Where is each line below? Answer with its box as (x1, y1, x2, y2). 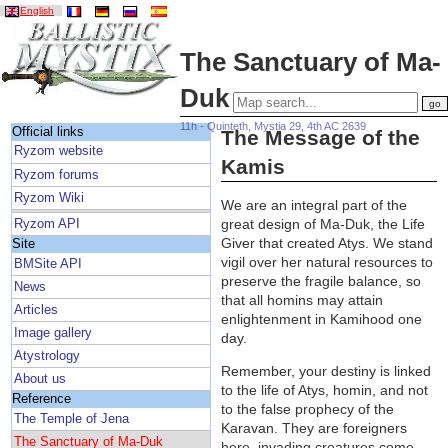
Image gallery (14, 325, 93, 340)
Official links (11, 124, 84, 139)
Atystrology (14, 348, 81, 363)
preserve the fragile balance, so (221, 273, 422, 290)
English (20, 5, 54, 17)
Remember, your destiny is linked (221, 363, 432, 380)
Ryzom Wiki (14, 190, 85, 205)
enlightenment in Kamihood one (221, 311, 423, 328)
